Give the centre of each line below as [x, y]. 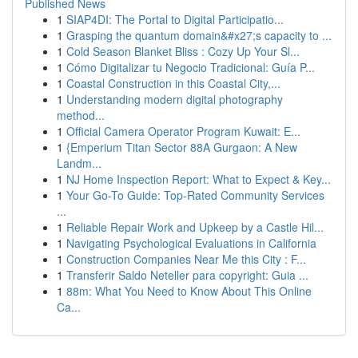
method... [81, 115]
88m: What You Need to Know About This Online [189, 291]
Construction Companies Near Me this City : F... [186, 259]
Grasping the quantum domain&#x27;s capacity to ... [199, 35]
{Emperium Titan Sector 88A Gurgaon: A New [182, 147]
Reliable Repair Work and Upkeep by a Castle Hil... [195, 227]
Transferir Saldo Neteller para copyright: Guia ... [187, 275]
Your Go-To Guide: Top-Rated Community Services [195, 195]
